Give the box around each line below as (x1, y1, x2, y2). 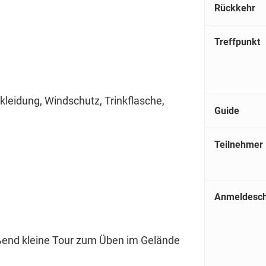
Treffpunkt (214, 36, 260, 47)
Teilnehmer (214, 138, 263, 150)
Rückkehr (214, 2, 255, 14)
